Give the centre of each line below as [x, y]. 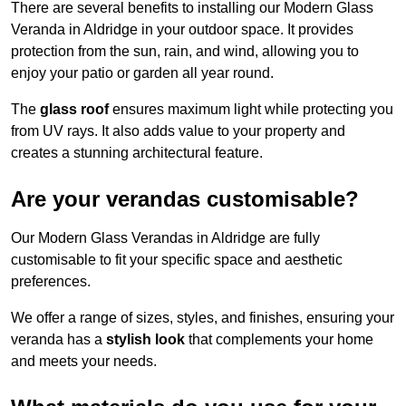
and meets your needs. [84, 362]
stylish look [145, 340]
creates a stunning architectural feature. [137, 153]
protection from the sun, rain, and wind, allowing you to [185, 52]
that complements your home [279, 340]
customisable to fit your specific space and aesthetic [177, 260]
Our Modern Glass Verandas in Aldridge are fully [165, 238]
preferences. [51, 282]
